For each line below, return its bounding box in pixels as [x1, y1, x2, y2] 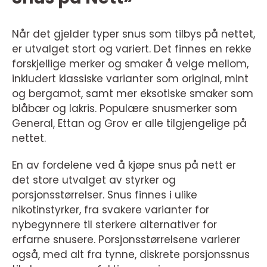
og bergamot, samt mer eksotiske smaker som [12, 86, 253, 101]
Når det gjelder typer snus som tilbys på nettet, [12, 27, 255, 42]
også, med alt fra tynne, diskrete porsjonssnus [12, 247, 250, 262]
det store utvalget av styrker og [12, 173, 176, 188]
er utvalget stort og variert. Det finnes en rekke [12, 42, 252, 57]
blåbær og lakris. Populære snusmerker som [12, 101, 237, 116]
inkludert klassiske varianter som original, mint [12, 72, 249, 86]
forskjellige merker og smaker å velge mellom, [12, 57, 249, 72]
